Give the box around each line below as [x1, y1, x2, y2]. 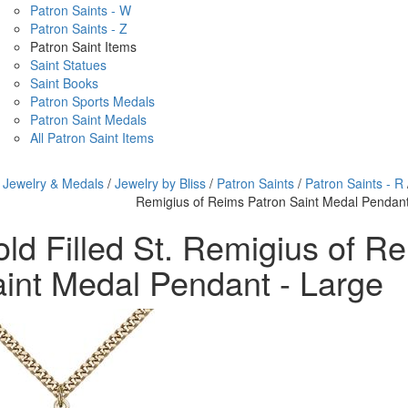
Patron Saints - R [304, 174, 403, 192]
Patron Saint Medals [30, 110, 147, 128]
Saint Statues [30, 56, 107, 74]
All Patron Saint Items [30, 128, 154, 147]
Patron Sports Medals [30, 92, 155, 110]
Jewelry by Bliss [114, 174, 206, 192]
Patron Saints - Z [30, 19, 127, 37]
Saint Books [30, 74, 98, 92]
